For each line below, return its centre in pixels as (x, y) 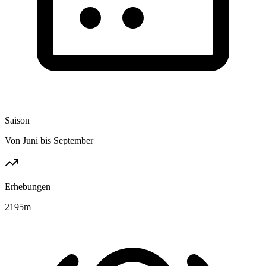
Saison (17, 120)
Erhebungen (28, 186)
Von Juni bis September (49, 140)
